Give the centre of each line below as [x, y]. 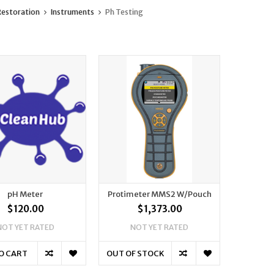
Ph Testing [124, 12]
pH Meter [25, 194]
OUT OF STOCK [135, 254]
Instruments [72, 12]
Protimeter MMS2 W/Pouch [159, 194]
